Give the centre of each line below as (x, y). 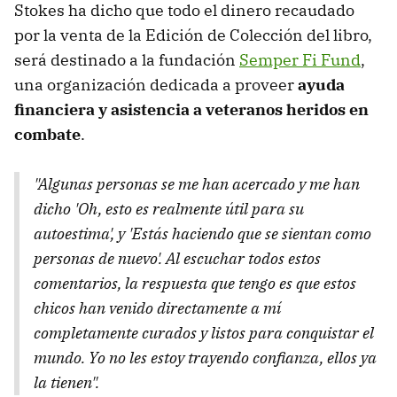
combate (47, 135)
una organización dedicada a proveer (156, 85)
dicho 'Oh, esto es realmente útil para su (169, 209)
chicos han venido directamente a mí (157, 308)
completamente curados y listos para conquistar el (204, 333)
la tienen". (66, 383)
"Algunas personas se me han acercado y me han (197, 184)
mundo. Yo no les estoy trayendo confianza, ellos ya (205, 358)
